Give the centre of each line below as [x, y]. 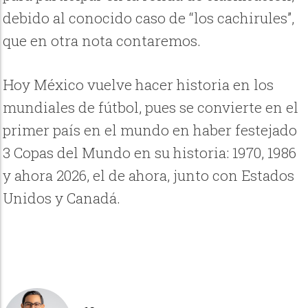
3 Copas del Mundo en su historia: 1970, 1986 [150, 152]
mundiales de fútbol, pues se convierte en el [151, 107]
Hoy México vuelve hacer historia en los [139, 84]
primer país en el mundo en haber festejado [150, 130]
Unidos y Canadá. [62, 198]
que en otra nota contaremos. [102, 40]
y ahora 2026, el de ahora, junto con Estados [149, 175]
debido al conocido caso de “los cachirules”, [149, 18]
